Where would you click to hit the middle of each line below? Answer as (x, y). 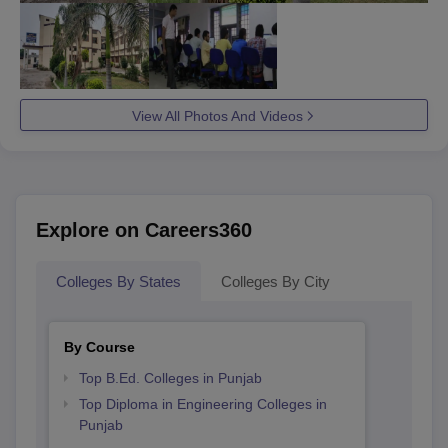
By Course (99, 346)
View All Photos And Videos (217, 115)
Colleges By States (118, 281)
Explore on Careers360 (144, 229)
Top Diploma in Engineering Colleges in (202, 403)
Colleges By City (275, 281)
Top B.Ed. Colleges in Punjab (170, 377)
